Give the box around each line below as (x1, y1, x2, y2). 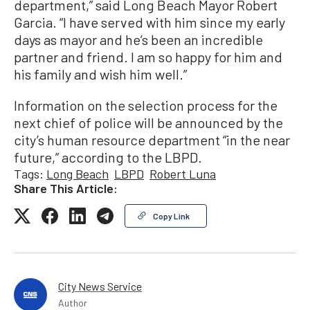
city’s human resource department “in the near (14, 131, 290, 148)
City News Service (58, 279, 142, 293)
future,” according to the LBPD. (14, 148, 202, 165)
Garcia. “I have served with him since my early (14, 13, 285, 30)
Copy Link (153, 210, 190, 221)
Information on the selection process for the (14, 96, 277, 113)
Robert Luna (149, 165, 216, 181)
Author (58, 296, 87, 309)
